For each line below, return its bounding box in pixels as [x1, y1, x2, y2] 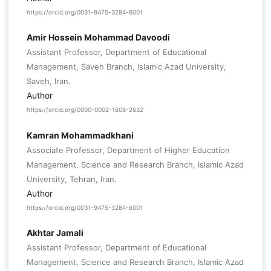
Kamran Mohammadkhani [26, 129, 134, 140]
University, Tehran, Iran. [26, 174, 117, 184]
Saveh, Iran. [26, 76, 71, 87]
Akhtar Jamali [26, 227, 83, 238]
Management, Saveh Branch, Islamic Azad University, [26, 62, 226, 72]
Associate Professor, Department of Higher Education [26, 145, 230, 155]
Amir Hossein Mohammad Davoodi [26, 32, 170, 43]
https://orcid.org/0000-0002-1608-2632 [26, 106, 143, 114]
